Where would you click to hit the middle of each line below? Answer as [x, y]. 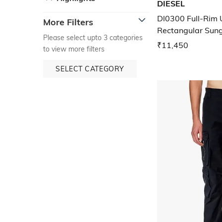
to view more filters [74, 49]
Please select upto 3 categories [93, 37]
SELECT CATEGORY [90, 69]
